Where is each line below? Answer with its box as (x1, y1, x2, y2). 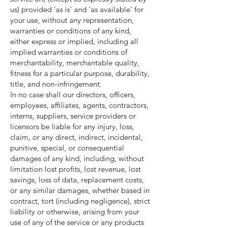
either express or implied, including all (10, 36, 138, 46)
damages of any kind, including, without (10, 154, 144, 163)
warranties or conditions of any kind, (10, 26, 131, 35)
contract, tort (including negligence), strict (10, 196, 150, 206)
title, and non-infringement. (10, 79, 102, 89)
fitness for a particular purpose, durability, (10, 68, 149, 78)
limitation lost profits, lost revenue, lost (10, 164, 141, 174)
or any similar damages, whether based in (10, 185, 149, 195)
